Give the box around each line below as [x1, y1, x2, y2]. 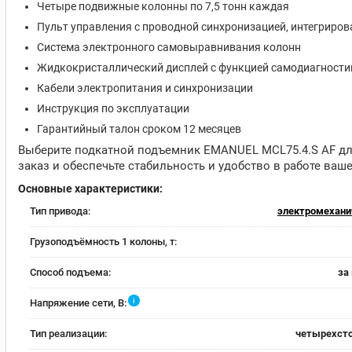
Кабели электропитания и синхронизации [37, 82, 253, 94]
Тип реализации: [30, 328, 107, 339]
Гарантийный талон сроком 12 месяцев [37, 123, 241, 135]
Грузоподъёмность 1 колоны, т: [30, 236, 177, 247]
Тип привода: [30, 205, 90, 217]
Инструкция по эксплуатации [37, 102, 189, 115]
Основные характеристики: [18, 182, 163, 195]
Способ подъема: [30, 266, 111, 278]
